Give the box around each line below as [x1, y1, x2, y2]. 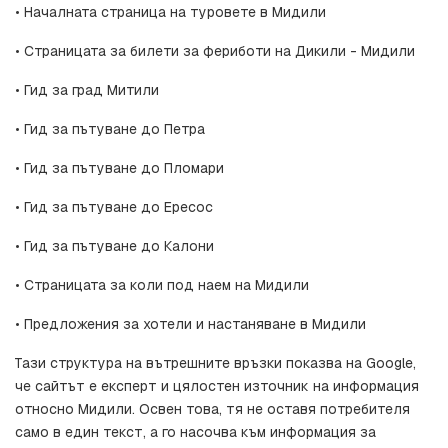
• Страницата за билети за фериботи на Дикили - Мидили [15, 42, 415, 61]
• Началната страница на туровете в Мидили [15, 3, 326, 22]
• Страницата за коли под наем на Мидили [15, 276, 309, 295]
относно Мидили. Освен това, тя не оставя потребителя [15, 400, 410, 419]
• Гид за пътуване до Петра [15, 120, 205, 139]
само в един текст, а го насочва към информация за [15, 423, 376, 442]
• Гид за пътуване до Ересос [15, 198, 213, 217]
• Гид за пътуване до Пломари [15, 159, 224, 178]
